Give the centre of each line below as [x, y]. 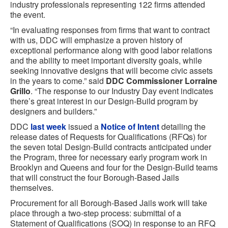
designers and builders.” [53, 111]
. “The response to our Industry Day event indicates [122, 91]
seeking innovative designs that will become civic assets [111, 70]
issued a [83, 126]
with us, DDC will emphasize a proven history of [96, 40]
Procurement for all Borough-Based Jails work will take [109, 203]
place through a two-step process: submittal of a [96, 213]
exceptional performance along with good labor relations [111, 50]
